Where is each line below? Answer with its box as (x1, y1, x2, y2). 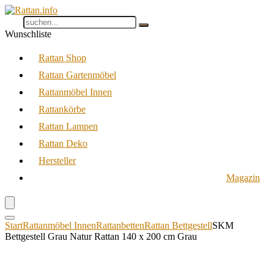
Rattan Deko (39, 138, 87, 149)
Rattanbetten (96, 220, 144, 231)
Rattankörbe (39, 104, 86, 114)
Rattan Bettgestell (144, 220, 212, 231)
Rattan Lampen (39, 121, 98, 131)
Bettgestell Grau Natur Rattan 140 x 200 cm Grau (5, 231, 197, 242)
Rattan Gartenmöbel (39, 70, 116, 80)
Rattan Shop (39, 53, 86, 63)
